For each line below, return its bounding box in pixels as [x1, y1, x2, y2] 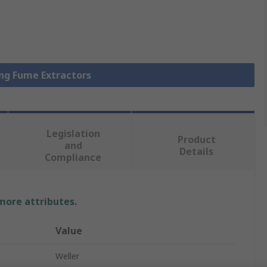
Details [179, 145, 214, 159]
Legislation [46, 127, 100, 141]
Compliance [45, 151, 102, 164]
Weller [55, 250, 79, 262]
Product [177, 133, 216, 147]
